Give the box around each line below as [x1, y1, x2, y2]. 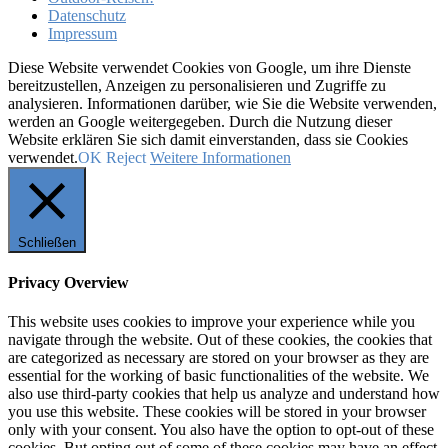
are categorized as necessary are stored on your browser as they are [8, 349, 429, 367]
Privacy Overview [8, 274, 129, 292]
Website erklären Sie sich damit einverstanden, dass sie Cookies [8, 130, 408, 148]
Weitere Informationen [150, 148, 291, 166]
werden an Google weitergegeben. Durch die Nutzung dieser [8, 112, 392, 130]
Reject [106, 148, 146, 166]
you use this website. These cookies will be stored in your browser [8, 403, 426, 421]
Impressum [48, 24, 117, 42]
